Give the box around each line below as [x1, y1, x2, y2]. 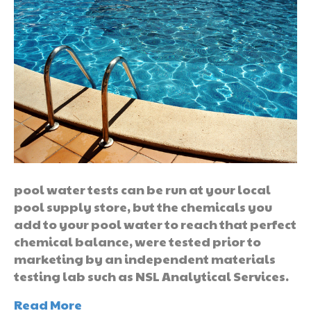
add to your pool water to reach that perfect [14, 215, 296, 233]
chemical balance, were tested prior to [14, 232, 261, 250]
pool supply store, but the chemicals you [14, 197, 272, 215]
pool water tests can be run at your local [14, 180, 271, 198]
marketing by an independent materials [14, 249, 276, 267]
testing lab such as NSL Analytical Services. [14, 267, 289, 285]
